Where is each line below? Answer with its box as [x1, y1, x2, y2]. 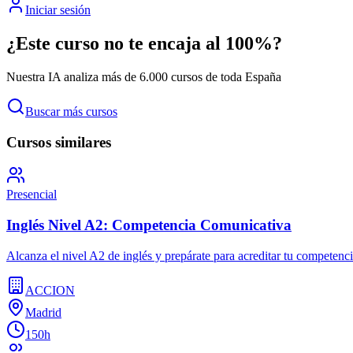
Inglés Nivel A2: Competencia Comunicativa [6, 216, 292, 233]
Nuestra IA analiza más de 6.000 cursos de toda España [6, 69, 281, 84]
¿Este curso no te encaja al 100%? [6, 32, 282, 54]
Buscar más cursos [25, 104, 117, 118]
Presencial [6, 188, 57, 202]
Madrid [25, 305, 61, 319]
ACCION [25, 283, 75, 297]
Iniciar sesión [25, 2, 91, 17]
